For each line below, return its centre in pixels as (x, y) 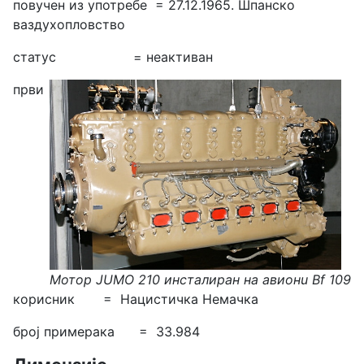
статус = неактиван (113, 56)
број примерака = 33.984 (106, 331)
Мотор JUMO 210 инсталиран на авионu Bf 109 (200, 279)
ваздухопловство (71, 24)
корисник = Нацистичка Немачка (136, 299)
